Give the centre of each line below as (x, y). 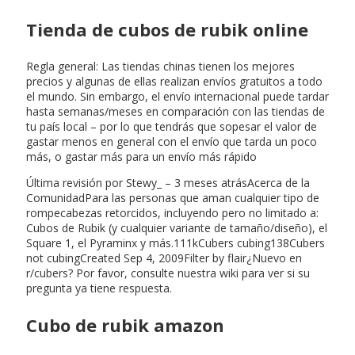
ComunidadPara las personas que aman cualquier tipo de (173, 197)
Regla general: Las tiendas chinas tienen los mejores (160, 66)
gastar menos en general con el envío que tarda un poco (172, 141)
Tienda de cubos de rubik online (167, 29)
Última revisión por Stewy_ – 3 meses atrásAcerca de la (168, 182)
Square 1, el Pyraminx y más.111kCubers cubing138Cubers (176, 242)
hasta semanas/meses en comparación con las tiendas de (176, 111)
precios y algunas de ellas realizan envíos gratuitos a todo (174, 81)
